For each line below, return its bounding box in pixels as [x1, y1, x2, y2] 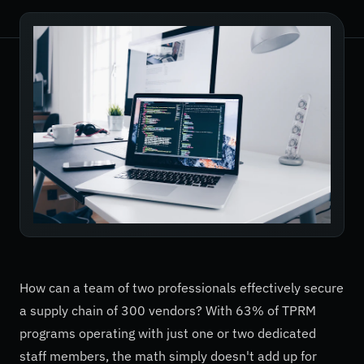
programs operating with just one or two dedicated [19, 325, 316, 342]
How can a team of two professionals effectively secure [19, 279, 344, 297]
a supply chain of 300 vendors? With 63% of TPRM [19, 302, 316, 319]
